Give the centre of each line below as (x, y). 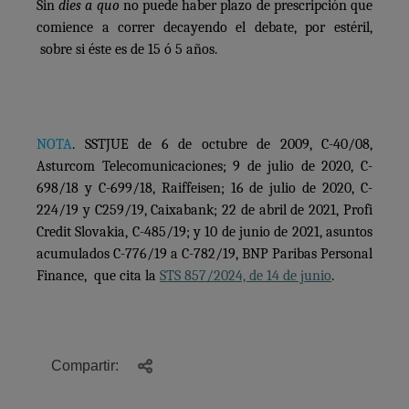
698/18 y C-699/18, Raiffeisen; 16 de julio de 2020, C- (204, 188)
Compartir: (87, 365)
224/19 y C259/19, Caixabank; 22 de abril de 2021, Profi (204, 210)
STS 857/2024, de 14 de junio (246, 275)
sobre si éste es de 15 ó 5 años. (127, 49)
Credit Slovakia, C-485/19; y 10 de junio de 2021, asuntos (204, 231)
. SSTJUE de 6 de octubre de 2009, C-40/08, (222, 144)
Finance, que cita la (98, 275)
